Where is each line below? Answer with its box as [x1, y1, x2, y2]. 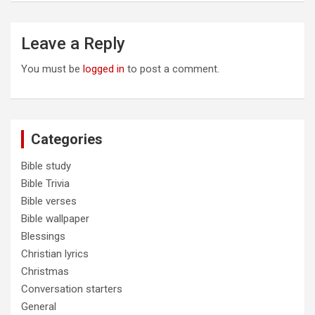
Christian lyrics [21, 247, 89, 261]
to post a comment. [124, 63, 219, 76]
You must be [21, 63, 83, 76]
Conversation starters [21, 283, 122, 296]
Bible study [21, 160, 71, 173]
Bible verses [21, 195, 77, 208]
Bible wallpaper [21, 212, 89, 226]
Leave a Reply [21, 34, 125, 54]
